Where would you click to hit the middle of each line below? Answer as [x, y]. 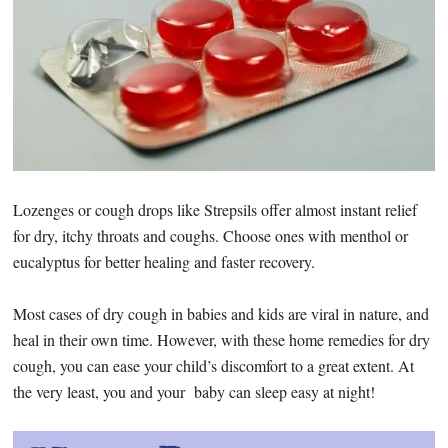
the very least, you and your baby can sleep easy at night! [194, 391]
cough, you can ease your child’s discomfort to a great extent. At [214, 365]
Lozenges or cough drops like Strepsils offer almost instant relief [215, 209]
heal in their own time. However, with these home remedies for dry [222, 339]
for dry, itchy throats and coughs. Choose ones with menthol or [211, 235]
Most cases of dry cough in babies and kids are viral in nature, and [221, 313]
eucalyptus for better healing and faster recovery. [164, 261]
